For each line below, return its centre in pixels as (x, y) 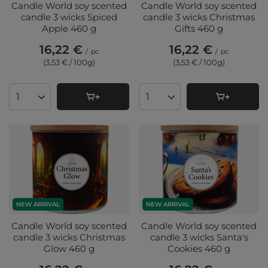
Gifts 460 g (199, 29)
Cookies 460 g (199, 249)
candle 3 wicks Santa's (199, 237)
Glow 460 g (69, 249)
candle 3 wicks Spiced (69, 17)
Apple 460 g (69, 29)
